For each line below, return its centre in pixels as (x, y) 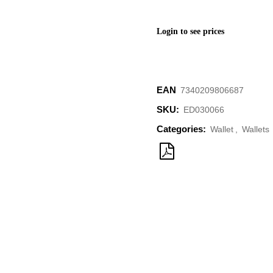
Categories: (183, 129)
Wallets (256, 129)
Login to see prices (190, 31)
